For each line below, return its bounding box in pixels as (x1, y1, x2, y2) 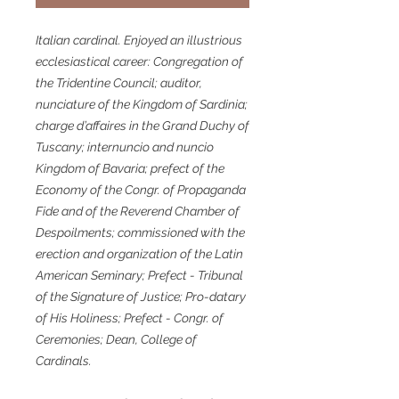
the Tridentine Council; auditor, (36, 76, 202, 91)
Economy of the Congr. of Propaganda (36, 183, 246, 198)
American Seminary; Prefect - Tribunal (36, 268, 243, 283)
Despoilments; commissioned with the (36, 225, 245, 240)
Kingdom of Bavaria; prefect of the (36, 161, 224, 176)
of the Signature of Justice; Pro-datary (36, 289, 246, 305)
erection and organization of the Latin (36, 247, 243, 262)
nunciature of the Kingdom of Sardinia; (36, 97, 248, 112)
